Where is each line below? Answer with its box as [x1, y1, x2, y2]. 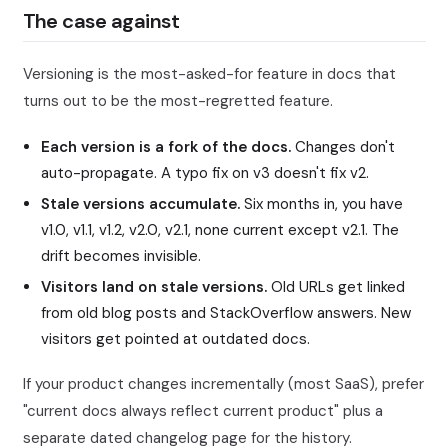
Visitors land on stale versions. [41, 277, 268, 298]
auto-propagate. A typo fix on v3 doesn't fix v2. [41, 162, 370, 183]
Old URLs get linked [267, 277, 406, 298]
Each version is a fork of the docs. [41, 136, 292, 157]
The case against [22, 7, 180, 34]
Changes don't [291, 136, 396, 157]
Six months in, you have [240, 194, 404, 215]
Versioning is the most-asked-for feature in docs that [22, 64, 396, 85]
